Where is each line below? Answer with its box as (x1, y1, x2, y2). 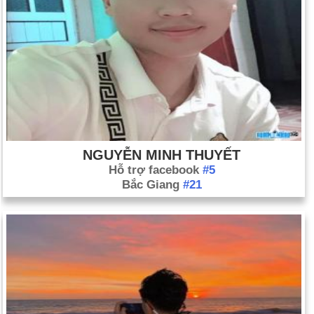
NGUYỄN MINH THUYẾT (83, 146, 240, 163)
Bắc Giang (121, 177, 183, 191)
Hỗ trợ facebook (108, 163, 203, 177)
